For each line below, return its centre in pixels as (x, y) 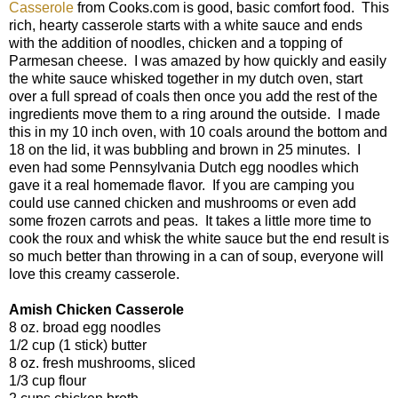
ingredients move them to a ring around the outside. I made (195, 114)
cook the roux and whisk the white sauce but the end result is (199, 238)
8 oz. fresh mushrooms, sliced (102, 362)
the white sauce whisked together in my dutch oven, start (186, 78)
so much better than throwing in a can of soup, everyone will (196, 256)
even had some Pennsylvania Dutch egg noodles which (184, 167)
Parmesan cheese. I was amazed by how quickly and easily (198, 60)
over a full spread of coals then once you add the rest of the (193, 96)
